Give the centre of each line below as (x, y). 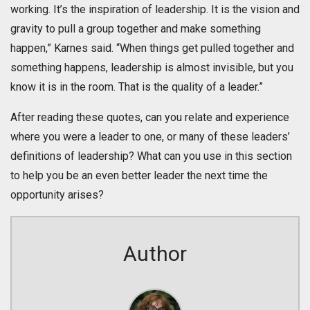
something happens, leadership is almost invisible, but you (152, 68)
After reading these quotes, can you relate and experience (150, 118)
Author (155, 254)
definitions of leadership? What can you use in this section (151, 156)
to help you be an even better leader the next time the (139, 176)
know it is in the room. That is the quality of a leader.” (137, 87)
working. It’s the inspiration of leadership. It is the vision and (155, 10)
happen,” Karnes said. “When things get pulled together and (152, 48)
